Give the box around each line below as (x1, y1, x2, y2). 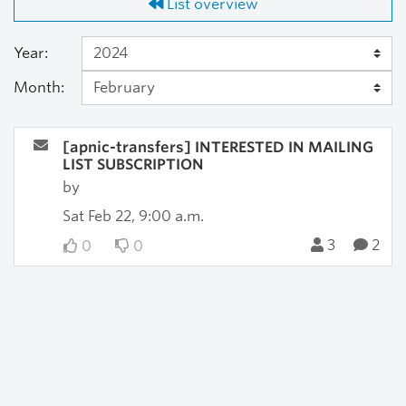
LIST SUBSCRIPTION (62, 156, 204, 173)
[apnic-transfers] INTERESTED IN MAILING (62, 139, 373, 156)
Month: (14, 79, 64, 96)
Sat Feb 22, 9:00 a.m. (62, 208, 204, 225)
